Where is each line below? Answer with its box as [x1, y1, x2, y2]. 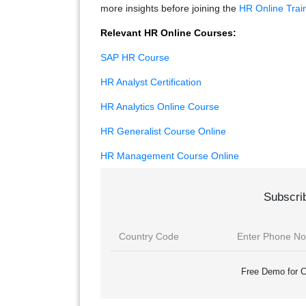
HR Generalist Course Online [100, 126, 226, 137]
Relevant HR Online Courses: [100, 27, 236, 39]
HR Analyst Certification [100, 76, 201, 88]
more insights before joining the [100, 3, 239, 14]
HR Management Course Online [100, 150, 239, 162]
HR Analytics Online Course [100, 101, 219, 113]
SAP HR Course [100, 52, 169, 64]
